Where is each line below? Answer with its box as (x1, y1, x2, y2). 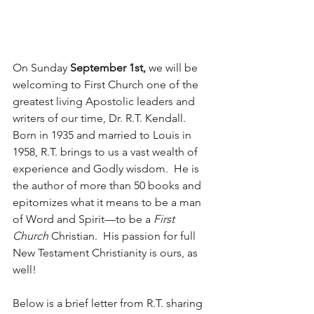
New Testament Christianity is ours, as (13, 245, 200, 259)
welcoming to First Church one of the (13, 77, 201, 91)
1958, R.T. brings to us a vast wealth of (13, 144, 200, 158)
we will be (146, 60, 200, 74)
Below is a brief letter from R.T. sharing (13, 296, 205, 310)
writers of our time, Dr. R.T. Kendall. (13, 111, 191, 125)
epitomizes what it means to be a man (13, 195, 204, 209)
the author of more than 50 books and (13, 178, 204, 192)
